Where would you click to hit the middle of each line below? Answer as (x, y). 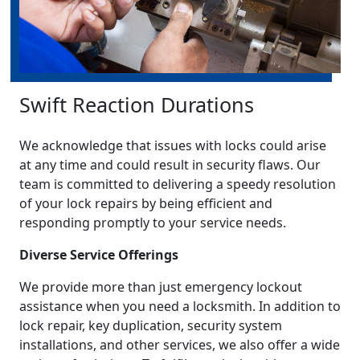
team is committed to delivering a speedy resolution (178, 184)
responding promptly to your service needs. (153, 223)
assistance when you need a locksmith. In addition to (180, 307)
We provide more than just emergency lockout (161, 287)
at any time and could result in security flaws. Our (170, 165)
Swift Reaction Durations (137, 105)
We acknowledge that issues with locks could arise (173, 146)
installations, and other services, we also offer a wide (180, 345)
